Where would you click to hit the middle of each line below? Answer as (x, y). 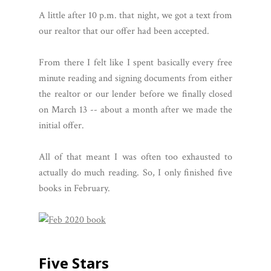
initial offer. (61, 125)
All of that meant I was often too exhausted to (135, 157)
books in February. (74, 188)
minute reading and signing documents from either (135, 78)
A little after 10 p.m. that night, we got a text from (135, 15)
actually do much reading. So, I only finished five (135, 172)
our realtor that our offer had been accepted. (124, 31)
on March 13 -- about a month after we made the (135, 109)
